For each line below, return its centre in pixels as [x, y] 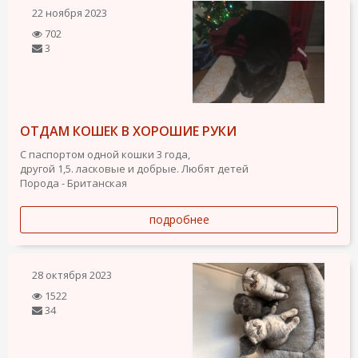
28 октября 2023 [72, 274]
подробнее [179, 219]
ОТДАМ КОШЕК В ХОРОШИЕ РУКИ [128, 131]
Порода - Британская [74, 183]
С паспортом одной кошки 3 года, [105, 154]
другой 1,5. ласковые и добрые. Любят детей [134, 168]
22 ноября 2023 [70, 12]
